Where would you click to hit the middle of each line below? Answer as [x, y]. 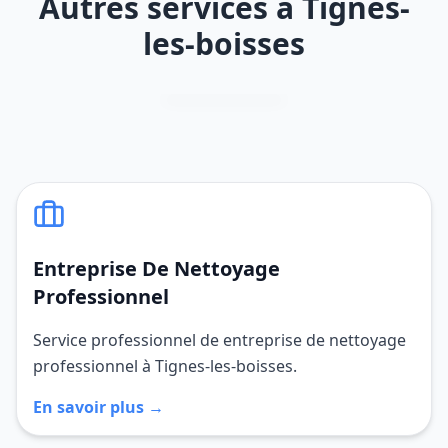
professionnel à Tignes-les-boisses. [165, 366]
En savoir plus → [98, 407]
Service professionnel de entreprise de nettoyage [219, 340]
